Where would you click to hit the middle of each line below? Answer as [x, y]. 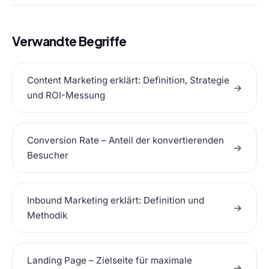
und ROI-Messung [66, 95]
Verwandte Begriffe [69, 41]
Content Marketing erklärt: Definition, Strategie [128, 80]
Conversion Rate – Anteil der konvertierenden [125, 141]
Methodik [47, 216]
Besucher [48, 156]
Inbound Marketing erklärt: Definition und [116, 201]
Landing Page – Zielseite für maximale [110, 261]
